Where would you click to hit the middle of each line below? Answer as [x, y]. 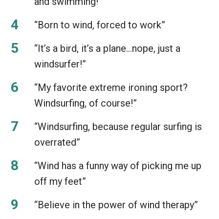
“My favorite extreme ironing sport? [111, 87]
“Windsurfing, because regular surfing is [118, 126]
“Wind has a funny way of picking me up [118, 165]
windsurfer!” [60, 64]
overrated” [57, 142]
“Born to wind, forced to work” [100, 25]
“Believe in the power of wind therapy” [116, 205]
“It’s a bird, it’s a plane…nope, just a [107, 48]
